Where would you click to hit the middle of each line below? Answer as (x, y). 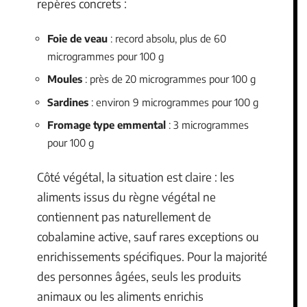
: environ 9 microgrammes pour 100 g (173, 102)
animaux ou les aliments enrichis (120, 296)
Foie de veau (77, 38)
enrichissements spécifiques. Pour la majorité (152, 256)
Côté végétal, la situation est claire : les (136, 176)
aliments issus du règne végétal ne (126, 196)
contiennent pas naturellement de (124, 216)
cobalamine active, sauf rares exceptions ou (148, 236)
